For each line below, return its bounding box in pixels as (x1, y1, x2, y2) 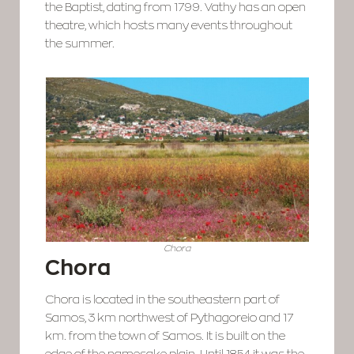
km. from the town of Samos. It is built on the (45, 330, 286, 343)
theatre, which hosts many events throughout (45, 18, 293, 32)
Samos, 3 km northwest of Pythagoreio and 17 (45, 311, 294, 325)
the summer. (45, 36, 115, 50)
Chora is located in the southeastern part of (45, 293, 281, 307)
